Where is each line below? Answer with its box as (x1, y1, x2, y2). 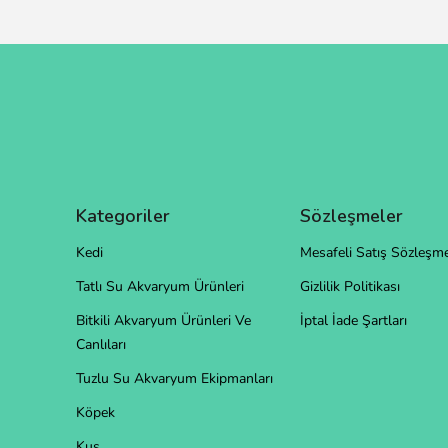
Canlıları (76, 335, 126, 355)
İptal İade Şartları (299, 311, 407, 331)
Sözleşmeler (299, 204, 403, 229)
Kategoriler (76, 204, 170, 229)
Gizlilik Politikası (299, 277, 400, 297)
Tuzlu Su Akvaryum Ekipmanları (76, 369, 273, 389)
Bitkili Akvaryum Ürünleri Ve (76, 311, 251, 331)
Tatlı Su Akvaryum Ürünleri (76, 277, 244, 297)
